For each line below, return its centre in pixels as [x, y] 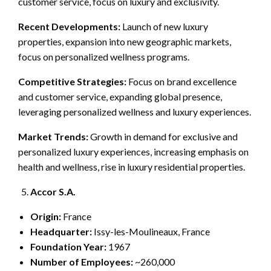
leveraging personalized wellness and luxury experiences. [135, 111]
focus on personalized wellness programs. [104, 56]
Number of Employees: [82, 261]
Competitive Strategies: [72, 81]
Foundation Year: [68, 246]
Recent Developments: [69, 26]
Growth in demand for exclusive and [163, 136]
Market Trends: [53, 136]
